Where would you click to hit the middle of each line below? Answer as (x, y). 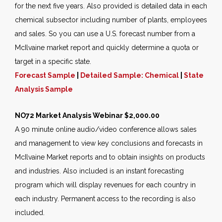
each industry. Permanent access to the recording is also (105, 199)
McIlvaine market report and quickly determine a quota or (107, 48)
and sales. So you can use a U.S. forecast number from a (105, 34)
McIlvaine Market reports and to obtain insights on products (110, 157)
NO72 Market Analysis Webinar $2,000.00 (87, 116)
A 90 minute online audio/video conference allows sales (106, 130)
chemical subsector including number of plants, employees (111, 20)
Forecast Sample (45, 76)
